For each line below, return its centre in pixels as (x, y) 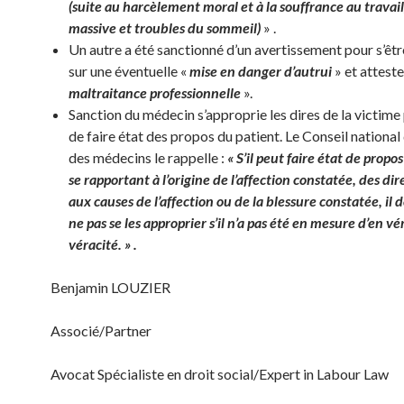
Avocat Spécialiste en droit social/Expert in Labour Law (220, 374)
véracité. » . (103, 244)
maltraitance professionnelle (155, 92)
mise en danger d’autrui (261, 71)
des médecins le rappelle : (148, 157)
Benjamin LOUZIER (110, 287)
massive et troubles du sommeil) (165, 28)
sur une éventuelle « (129, 71)
